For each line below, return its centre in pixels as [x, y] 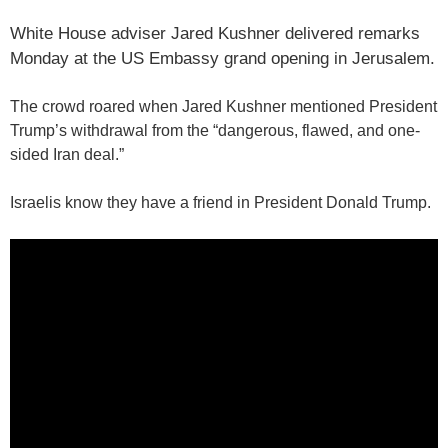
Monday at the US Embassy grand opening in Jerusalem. [222, 59]
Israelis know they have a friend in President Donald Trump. [220, 203]
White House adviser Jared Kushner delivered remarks [215, 34]
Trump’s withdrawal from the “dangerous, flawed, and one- [215, 131]
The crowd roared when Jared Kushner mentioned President [223, 107]
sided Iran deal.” [67, 155]
